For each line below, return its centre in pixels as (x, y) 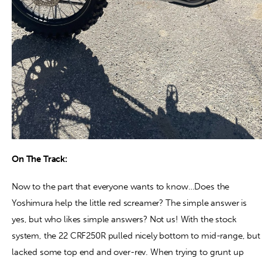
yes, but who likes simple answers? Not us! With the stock (124, 220)
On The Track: (40, 159)
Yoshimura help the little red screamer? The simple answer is (130, 203)
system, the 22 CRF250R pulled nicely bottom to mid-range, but (136, 236)
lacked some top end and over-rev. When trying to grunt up (128, 252)
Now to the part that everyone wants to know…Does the (121, 187)
